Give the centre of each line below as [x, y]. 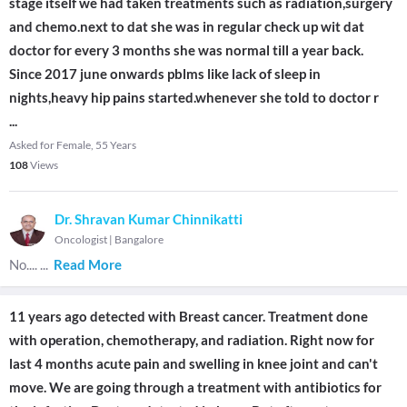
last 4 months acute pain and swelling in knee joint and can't [194, 363]
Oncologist [81, 239]
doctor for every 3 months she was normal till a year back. [186, 50]
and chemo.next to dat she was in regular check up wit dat [187, 26]
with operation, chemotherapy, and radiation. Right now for [192, 340]
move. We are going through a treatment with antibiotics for [195, 387]
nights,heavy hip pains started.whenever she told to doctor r [194, 97]
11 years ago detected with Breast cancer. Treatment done [189, 316]
